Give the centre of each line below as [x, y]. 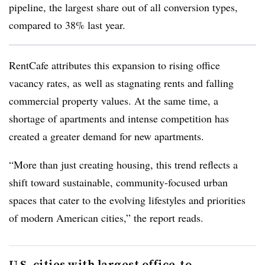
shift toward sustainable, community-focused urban [118, 182]
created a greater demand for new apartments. [108, 136]
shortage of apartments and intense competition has [119, 118]
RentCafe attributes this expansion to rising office [114, 65]
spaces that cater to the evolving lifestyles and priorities [127, 200]
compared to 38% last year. [69, 25]
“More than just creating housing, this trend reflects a [123, 164]
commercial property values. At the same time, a [114, 101]
